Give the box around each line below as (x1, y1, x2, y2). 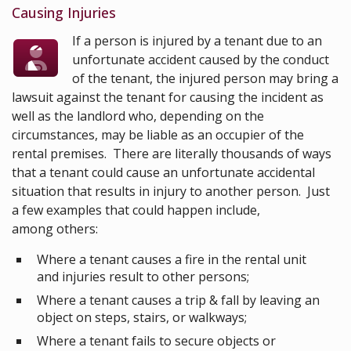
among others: (12, 220, 98, 238)
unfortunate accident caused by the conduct (72, 51, 330, 69)
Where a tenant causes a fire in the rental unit (37, 251, 306, 269)
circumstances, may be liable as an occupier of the (12, 126, 304, 144)
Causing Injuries (12, 3, 116, 23)
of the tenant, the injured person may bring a (72, 70, 339, 88)
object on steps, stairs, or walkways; (37, 309, 247, 327)
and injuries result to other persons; (37, 268, 249, 286)
